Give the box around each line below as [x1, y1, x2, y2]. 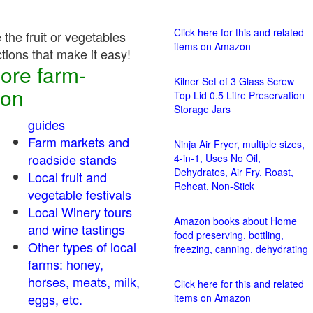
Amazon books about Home [174, 214, 297, 228]
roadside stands [28, 150, 117, 168]
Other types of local [28, 238, 136, 256]
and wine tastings [28, 220, 125, 238]
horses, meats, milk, [28, 272, 140, 291]
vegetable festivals [28, 185, 131, 203]
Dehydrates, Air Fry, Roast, [174, 165, 293, 179]
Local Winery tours [28, 203, 132, 221]
